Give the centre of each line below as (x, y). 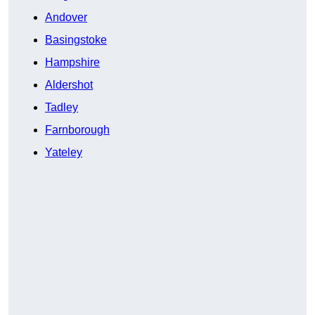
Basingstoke (76, 40)
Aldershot (69, 85)
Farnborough (77, 130)
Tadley (62, 108)
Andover (66, 18)
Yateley (64, 153)
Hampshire (72, 63)
